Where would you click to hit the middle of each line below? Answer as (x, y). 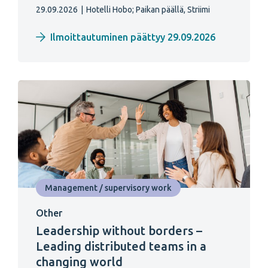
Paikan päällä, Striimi (173, 10)
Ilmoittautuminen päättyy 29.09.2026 (133, 37)
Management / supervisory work (108, 188)
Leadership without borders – (119, 231)
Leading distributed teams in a (121, 246)
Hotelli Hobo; (110, 10)
